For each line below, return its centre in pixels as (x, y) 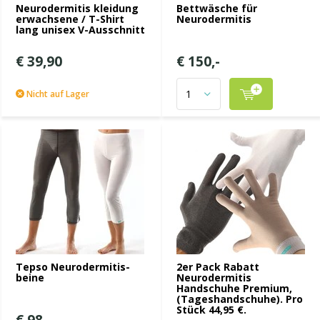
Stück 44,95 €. (211, 310)
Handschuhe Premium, (234, 288)
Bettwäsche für (217, 8)
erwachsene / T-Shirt (70, 19)
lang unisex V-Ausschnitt (80, 30)
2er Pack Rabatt (218, 267)
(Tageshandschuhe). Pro (240, 299)
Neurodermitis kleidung (77, 8)
